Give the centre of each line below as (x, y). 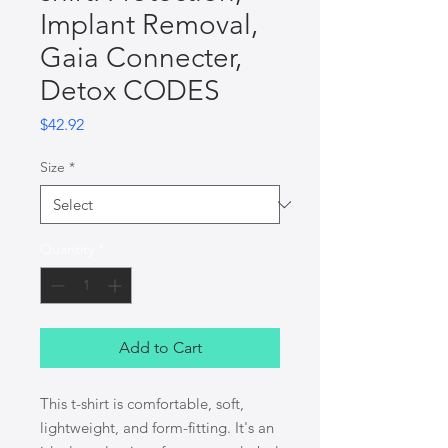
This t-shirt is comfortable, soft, (142, 403)
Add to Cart (160, 347)
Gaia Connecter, (141, 57)
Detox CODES (130, 90)
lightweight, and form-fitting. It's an (157, 427)
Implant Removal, (149, 24)
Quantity (67, 249)
